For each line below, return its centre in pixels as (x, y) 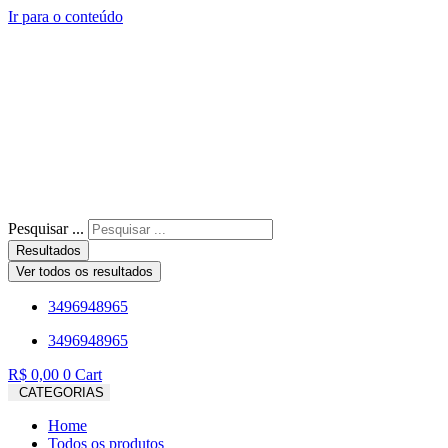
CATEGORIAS (61, 392)
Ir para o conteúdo (65, 16)
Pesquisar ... (46, 228)
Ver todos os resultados (84, 271)
